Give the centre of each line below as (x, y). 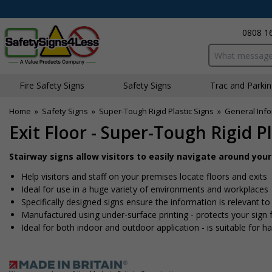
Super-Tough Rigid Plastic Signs (156, 111)
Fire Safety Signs (52, 85)
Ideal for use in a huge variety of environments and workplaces (145, 189)
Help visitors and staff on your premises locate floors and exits (144, 176)
